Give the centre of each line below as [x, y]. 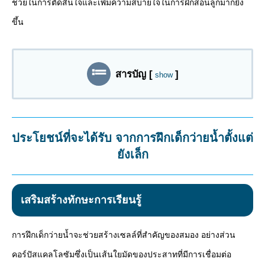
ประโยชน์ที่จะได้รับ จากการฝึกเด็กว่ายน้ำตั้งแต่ [132, 138]
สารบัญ [130, 75]
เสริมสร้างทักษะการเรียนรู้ [81, 200]
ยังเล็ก [132, 155]
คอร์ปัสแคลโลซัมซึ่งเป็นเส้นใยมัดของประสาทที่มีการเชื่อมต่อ [122, 255]
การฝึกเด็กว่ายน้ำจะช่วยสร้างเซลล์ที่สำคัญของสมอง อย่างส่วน [124, 235]
